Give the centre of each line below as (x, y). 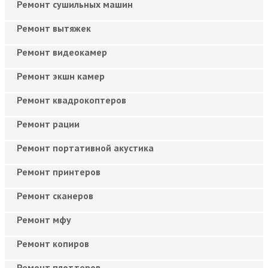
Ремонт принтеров (59, 171)
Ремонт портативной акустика (85, 147)
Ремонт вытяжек (54, 28)
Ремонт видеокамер (62, 52)
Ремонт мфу (44, 219)
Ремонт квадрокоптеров (71, 100)
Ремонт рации (48, 124)
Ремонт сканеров (55, 195)
